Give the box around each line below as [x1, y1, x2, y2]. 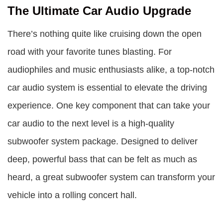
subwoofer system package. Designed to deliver [7, 136, 198, 146]
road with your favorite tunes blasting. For [7, 47, 172, 57]
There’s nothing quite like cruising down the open [7, 29, 202, 39]
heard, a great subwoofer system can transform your [7, 172, 215, 182]
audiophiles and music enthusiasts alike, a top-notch [7, 65, 215, 75]
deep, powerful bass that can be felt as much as [7, 154, 197, 164]
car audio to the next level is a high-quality [7, 118, 174, 128]
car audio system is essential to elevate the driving [7, 83, 207, 93]
